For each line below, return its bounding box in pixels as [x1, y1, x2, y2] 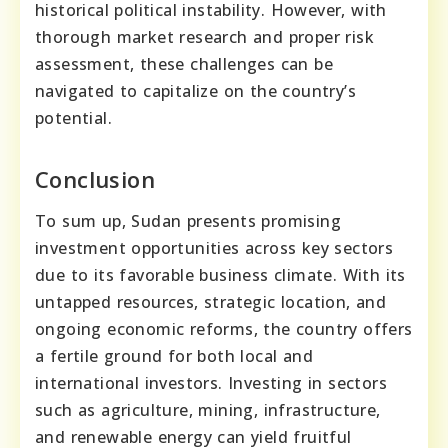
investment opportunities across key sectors [35, 237, 394, 260]
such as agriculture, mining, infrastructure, [35, 399, 381, 422]
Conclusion [35, 164, 155, 195]
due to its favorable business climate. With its [35, 264, 406, 287]
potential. [35, 107, 113, 130]
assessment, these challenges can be [35, 53, 333, 76]
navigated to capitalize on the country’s [35, 80, 356, 103]
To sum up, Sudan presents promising [35, 210, 341, 233]
